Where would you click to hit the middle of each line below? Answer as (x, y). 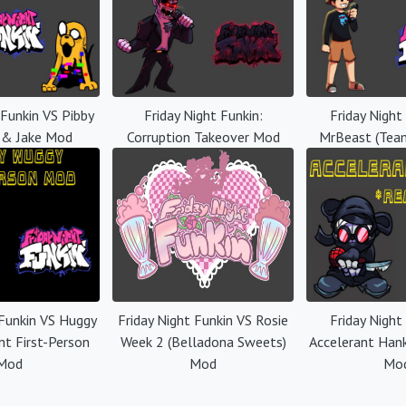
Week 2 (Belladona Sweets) (203, 342)
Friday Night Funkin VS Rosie (203, 320)
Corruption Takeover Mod (203, 137)
